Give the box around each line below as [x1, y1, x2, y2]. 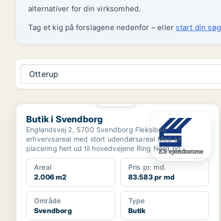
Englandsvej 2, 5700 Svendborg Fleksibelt [26, 125, 167, 134]
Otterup [29, 69, 59, 79]
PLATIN [110, 97, 129, 102]
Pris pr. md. [128, 163, 167, 171]
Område [34, 196, 61, 205]
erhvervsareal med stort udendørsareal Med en [26, 135, 157, 143]
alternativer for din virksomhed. [28, 4, 141, 13]
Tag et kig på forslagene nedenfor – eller [28, 23, 176, 32]
